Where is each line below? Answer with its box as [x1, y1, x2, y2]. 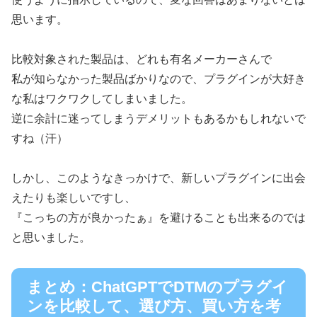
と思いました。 [11, 231, 91, 244]
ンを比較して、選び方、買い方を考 [27, 297, 281, 316]
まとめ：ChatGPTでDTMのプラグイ [27, 278, 288, 296]
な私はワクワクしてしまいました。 [11, 92, 192, 105]
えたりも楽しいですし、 [11, 192, 136, 204]
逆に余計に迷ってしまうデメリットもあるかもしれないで [11, 112, 306, 125]
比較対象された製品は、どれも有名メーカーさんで [11, 52, 272, 65]
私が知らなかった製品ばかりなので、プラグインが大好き [11, 72, 306, 85]
